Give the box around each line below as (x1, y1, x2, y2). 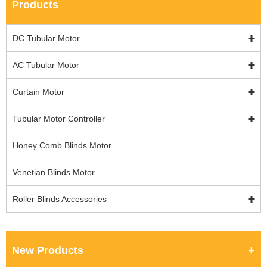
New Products (12, 244, 83, 257)
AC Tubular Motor (13, 60, 79, 70)
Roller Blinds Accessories (13, 194, 107, 204)
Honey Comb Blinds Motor (13, 141, 111, 151)
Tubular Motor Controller (13, 114, 105, 124)
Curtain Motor (13, 87, 64, 97)
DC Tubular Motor (13, 33, 80, 44)
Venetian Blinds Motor (13, 167, 95, 178)
